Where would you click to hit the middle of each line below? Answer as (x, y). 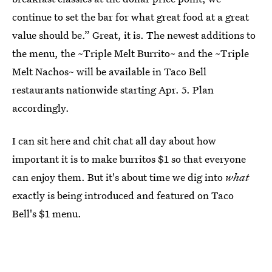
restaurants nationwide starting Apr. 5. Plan (113, 90)
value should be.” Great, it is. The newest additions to (134, 35)
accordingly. (41, 108)
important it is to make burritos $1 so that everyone (129, 159)
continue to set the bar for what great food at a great (131, 17)
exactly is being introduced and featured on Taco (123, 195)
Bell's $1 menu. (47, 213)
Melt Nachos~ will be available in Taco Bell (109, 71)
